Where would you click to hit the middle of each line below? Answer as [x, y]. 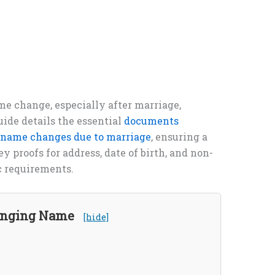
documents [151, 121]
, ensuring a [179, 137]
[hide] [96, 217]
